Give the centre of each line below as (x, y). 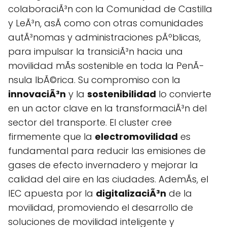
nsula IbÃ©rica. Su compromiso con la (94, 80)
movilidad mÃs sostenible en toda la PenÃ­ (106, 66)
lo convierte (184, 94)
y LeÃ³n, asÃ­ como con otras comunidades (106, 23)
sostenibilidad (122, 94)
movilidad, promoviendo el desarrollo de (101, 207)
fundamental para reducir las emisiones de (107, 151)
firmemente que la (51, 137)
